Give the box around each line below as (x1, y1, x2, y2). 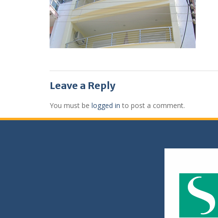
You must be (50, 101, 91, 110)
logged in (91, 101, 120, 110)
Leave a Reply (50, 79, 115, 91)
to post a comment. (120, 101, 185, 110)
